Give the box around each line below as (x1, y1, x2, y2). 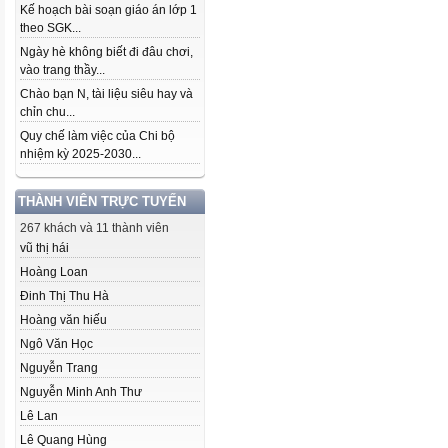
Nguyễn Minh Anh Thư (20, 385, 142, 399)
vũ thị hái (20, 241, 69, 255)
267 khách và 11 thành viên (20, 221, 169, 235)
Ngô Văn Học (20, 337, 93, 351)
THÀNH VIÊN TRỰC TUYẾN (18, 194, 186, 209)
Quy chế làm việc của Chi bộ (20, 129, 175, 143)
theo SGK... (20, 21, 81, 35)
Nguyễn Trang (20, 361, 98, 375)
